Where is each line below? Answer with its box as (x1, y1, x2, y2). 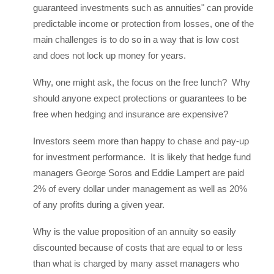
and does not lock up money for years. (33, 50, 186, 61)
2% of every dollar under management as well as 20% (33, 183, 247, 194)
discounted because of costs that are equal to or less (33, 242, 243, 253)
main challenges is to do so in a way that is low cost (33, 34, 239, 45)
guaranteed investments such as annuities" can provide (33, 2, 253, 13)
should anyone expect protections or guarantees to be (33, 93, 246, 103)
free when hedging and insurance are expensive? (33, 109, 228, 119)
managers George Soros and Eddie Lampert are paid (33, 168, 244, 178)
